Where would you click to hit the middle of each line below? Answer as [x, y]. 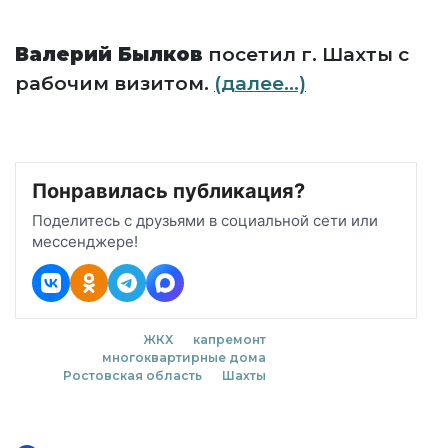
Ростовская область [132, 375]
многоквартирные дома [183, 357]
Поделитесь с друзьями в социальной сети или [205, 220]
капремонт [229, 339]
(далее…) [260, 83]
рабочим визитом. [114, 83]
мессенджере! [85, 241]
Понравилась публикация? [168, 191]
